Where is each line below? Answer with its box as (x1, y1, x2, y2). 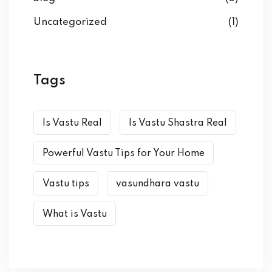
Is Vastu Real (42, 118, 102, 129)
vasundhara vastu (116, 179, 199, 189)
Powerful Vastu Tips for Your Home (42, 149, 205, 159)
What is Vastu (42, 209, 107, 220)
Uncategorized (33, 17, 107, 28)
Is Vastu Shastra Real (129, 118, 227, 129)
